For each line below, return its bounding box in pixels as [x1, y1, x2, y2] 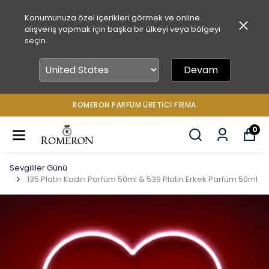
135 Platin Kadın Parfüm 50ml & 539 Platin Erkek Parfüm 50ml [27, 174, 258, 185]
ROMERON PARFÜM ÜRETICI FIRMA [73, 100, 196, 110]
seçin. [24, 35, 47, 46]
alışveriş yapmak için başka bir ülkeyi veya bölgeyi [24, 23, 220, 35]
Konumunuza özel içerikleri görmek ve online [24, 12, 200, 23]
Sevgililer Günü [10, 162, 67, 174]
